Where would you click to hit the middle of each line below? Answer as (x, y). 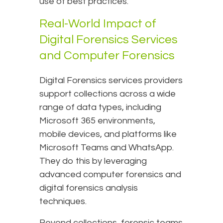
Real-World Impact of (98, 24)
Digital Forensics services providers (111, 81)
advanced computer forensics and (110, 175)
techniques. (63, 202)
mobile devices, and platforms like (108, 134)
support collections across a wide (108, 94)
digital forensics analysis (89, 188)
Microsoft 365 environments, (97, 121)
